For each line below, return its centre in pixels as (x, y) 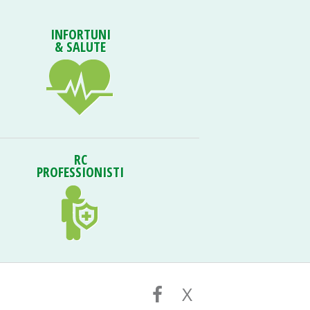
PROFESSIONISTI (80, 172)
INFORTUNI (80, 34)
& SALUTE (80, 47)
